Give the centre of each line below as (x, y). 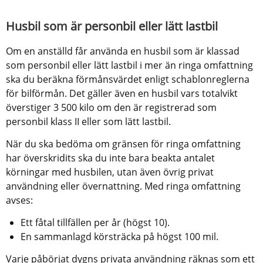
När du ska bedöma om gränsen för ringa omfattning (123, 144)
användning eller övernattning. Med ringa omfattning (123, 186)
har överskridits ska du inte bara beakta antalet (110, 158)
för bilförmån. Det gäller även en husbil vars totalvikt (122, 93)
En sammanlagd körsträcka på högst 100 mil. (119, 236)
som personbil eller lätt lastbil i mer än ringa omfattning (129, 65)
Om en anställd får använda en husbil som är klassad (123, 51)
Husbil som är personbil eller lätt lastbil (112, 26)
